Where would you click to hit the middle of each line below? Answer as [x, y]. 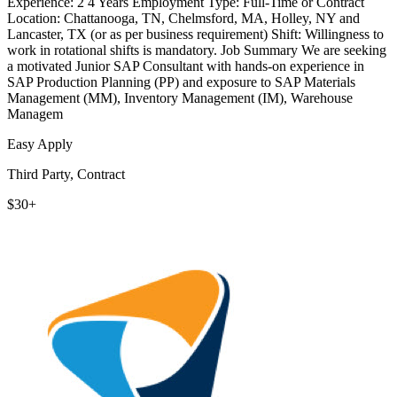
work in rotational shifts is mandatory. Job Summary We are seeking [197, 51]
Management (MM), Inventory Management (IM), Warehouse [180, 98]
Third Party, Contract [66, 175]
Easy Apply [40, 144]
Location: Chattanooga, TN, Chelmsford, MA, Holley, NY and [183, 19]
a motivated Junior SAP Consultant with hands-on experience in [186, 66]
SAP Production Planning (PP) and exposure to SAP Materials [181, 82]
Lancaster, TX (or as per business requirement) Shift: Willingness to [195, 35]
